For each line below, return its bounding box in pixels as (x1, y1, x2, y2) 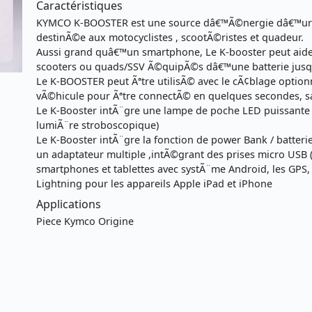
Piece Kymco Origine (36, 214, 134, 228)
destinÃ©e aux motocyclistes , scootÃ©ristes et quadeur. (36, 30, 304, 44)
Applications (36, 196, 102, 212)
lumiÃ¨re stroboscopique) (36, 118, 159, 132)
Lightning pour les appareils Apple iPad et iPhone (36, 176, 273, 190)
